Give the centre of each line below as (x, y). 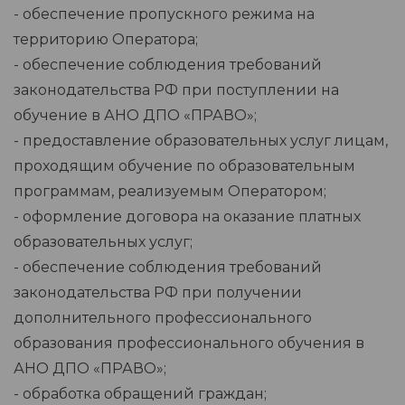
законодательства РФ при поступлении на (176, 90)
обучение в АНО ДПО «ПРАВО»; (135, 116)
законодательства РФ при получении (158, 293)
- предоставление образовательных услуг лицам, (201, 141)
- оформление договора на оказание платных (187, 217)
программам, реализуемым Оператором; (170, 192)
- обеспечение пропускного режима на (164, 14)
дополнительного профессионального (163, 318)
